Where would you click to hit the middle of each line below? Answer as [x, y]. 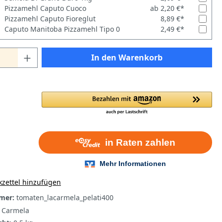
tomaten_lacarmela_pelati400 [65, 197]
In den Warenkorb [127, 58]
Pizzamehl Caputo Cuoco [45, 8]
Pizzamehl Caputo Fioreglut [50, 19]
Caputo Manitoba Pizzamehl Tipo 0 [62, 29]
